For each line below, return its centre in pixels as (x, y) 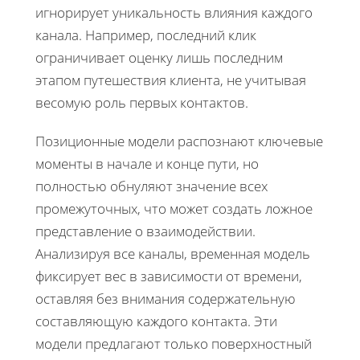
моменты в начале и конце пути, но (147, 163)
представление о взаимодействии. (145, 231)
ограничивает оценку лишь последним (159, 57)
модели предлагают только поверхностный (174, 343)
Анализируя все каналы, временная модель (173, 253)
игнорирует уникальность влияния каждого (174, 12)
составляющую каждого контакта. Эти (156, 321)
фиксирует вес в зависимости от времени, (169, 276)
